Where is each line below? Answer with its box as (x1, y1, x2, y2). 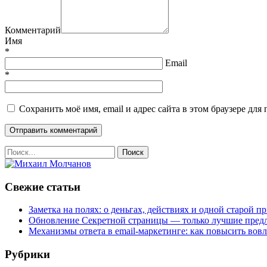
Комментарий (5, 24, 61, 35)
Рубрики (5, 248, 50, 261)
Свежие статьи (5, 180, 80, 193)
